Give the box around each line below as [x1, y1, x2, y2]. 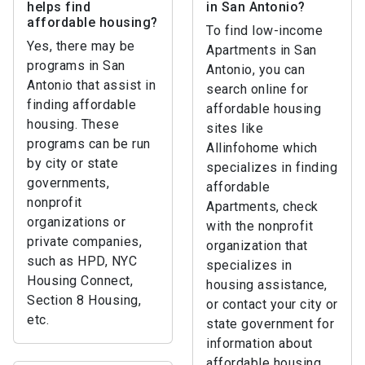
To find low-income [206, 23, 323, 38]
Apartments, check [206, 199, 319, 214]
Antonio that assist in [27, 77, 156, 93]
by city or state [27, 156, 118, 171]
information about [206, 336, 313, 351]
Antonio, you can [206, 62, 305, 77]
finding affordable [27, 97, 136, 112]
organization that [206, 238, 308, 253]
